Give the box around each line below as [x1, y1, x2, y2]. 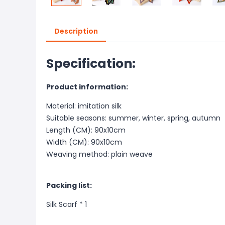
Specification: [46, 55, 136, 72]
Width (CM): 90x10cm [46, 137, 122, 147]
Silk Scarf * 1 [46, 199, 87, 209]
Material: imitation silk [46, 101, 122, 111]
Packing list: [46, 180, 92, 190]
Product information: [46, 82, 128, 92]
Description [54, 26, 98, 36]
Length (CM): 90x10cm [46, 125, 126, 135]
